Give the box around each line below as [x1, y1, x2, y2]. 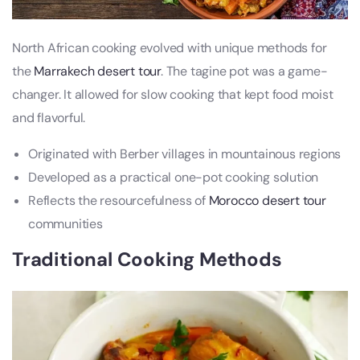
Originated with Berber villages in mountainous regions [28, 145, 342, 163]
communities [28, 215, 103, 233]
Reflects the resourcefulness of [28, 192, 209, 210]
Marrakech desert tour [34, 63, 162, 80]
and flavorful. [12, 109, 86, 127]
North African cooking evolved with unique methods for [12, 39, 327, 57]
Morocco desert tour [208, 192, 326, 210]
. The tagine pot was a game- [161, 63, 328, 80]
